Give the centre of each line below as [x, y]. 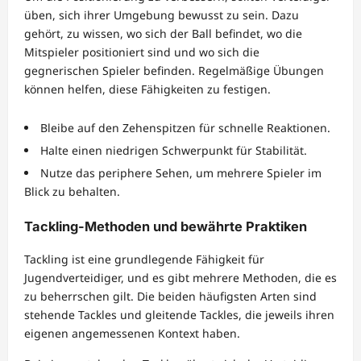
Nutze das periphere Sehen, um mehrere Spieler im [181, 173]
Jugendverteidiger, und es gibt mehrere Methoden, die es [180, 277]
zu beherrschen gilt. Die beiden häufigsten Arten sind [170, 296]
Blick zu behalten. [72, 192]
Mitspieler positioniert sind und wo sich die [142, 52]
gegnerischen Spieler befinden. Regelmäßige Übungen [174, 71]
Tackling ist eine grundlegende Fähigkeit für [144, 259]
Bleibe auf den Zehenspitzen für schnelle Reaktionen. [185, 128]
